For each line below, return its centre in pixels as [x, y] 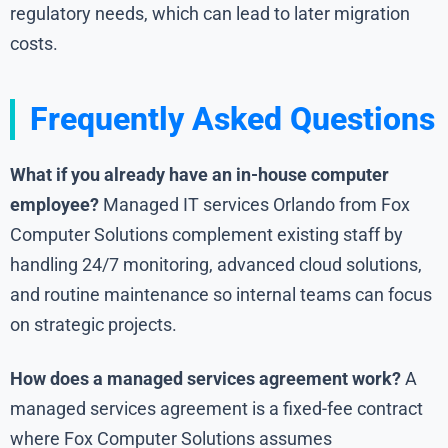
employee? [54, 205]
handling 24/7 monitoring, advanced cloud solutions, [216, 265]
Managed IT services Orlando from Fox [254, 205]
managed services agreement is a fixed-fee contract [216, 409]
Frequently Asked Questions [232, 119]
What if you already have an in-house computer [199, 175]
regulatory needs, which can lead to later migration [210, 14]
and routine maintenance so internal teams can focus [221, 295]
